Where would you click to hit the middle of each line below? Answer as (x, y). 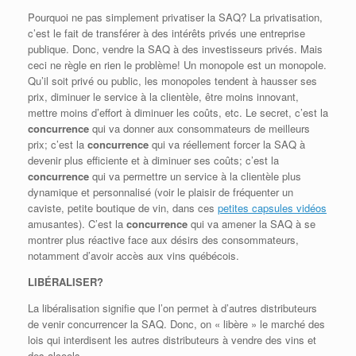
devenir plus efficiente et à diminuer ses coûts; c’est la (153, 161)
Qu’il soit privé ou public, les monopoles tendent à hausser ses (172, 81)
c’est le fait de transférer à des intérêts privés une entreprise (166, 33)
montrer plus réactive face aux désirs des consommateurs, (163, 240)
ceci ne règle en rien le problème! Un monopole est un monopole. (177, 65)
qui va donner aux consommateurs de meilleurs (199, 129)
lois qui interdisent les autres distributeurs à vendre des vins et (172, 340)
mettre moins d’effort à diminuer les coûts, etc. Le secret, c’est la (178, 113)
